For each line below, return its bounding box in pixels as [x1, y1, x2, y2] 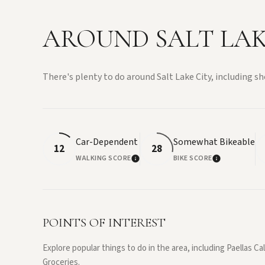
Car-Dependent [76, 135, 138, 149]
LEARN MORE [131, 156, 189, 169]
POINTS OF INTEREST [43, 215, 166, 231]
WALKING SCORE [76, 153, 131, 164]
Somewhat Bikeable [173, 135, 255, 149]
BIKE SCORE [173, 153, 212, 164]
